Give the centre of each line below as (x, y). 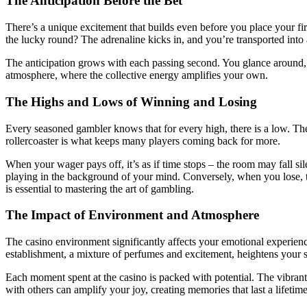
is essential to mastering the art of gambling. (100, 188)
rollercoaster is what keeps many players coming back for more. (143, 140)
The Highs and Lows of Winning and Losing (131, 101)
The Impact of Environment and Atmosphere (132, 215)
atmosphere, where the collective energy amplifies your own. (137, 75)
